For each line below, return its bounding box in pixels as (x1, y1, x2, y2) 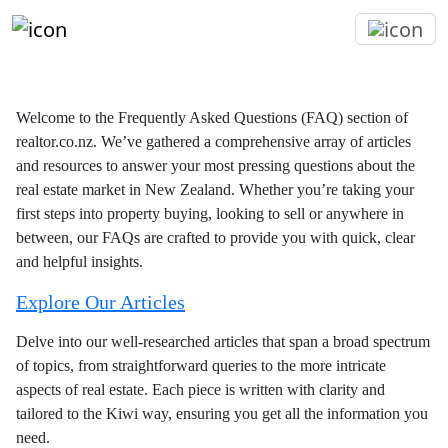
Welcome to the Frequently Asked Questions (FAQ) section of (16, 108, 408, 126)
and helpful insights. (16, 252, 143, 270)
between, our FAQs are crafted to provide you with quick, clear (16, 228, 415, 246)
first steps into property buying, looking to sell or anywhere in (16, 204, 404, 222)
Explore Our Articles (16, 290, 185, 313)
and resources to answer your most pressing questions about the (16, 156, 415, 174)
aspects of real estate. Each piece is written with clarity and (16, 380, 385, 398)
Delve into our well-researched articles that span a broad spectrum (16, 332, 430, 350)
